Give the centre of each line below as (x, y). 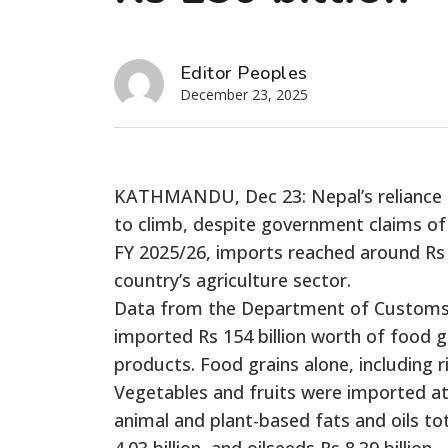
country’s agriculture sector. (232, 279)
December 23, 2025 (244, 94)
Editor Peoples (244, 72)
